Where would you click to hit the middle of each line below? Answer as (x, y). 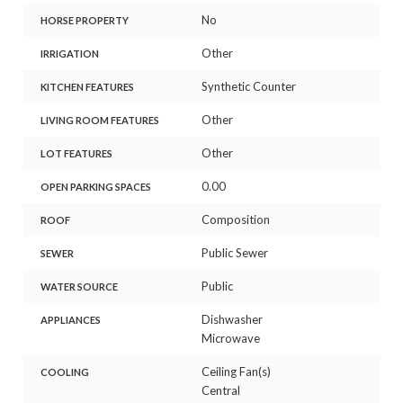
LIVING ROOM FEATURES (99, 120)
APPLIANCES (70, 319)
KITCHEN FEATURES (87, 86)
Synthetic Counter (249, 86)
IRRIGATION (69, 53)
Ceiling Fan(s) (236, 371)
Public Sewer (235, 252)
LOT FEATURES (76, 153)
